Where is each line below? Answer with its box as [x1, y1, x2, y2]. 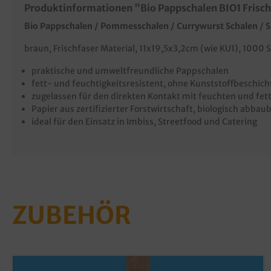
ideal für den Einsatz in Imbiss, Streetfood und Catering [31, 116, 257, 127]
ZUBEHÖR [12, 200, 131, 230]
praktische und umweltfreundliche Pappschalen [31, 65, 229, 76]
